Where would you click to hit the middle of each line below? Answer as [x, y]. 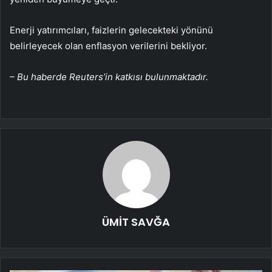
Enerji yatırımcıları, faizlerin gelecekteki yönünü [111, 30]
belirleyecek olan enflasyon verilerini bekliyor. [108, 46]
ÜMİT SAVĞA [136, 222]
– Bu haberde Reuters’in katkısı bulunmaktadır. [109, 77]
